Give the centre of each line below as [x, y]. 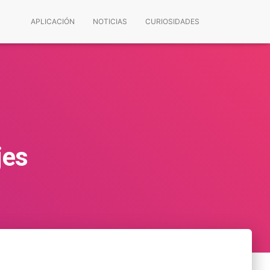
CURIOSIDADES [172, 21]
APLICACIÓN [53, 21]
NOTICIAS [110, 21]
